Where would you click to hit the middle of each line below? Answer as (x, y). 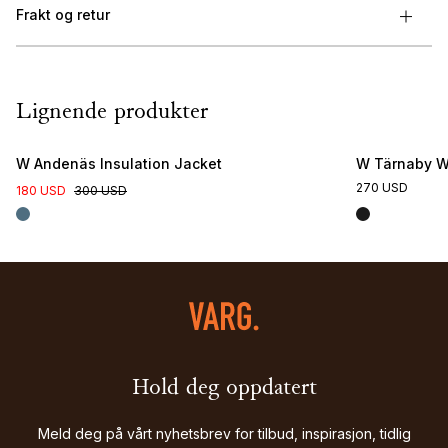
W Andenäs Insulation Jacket (119, 164)
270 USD (382, 188)
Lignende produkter (112, 113)
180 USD (41, 191)
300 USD (100, 191)
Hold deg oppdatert (224, 389)
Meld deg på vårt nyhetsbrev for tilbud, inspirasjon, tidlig (224, 434)
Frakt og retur (63, 15)
